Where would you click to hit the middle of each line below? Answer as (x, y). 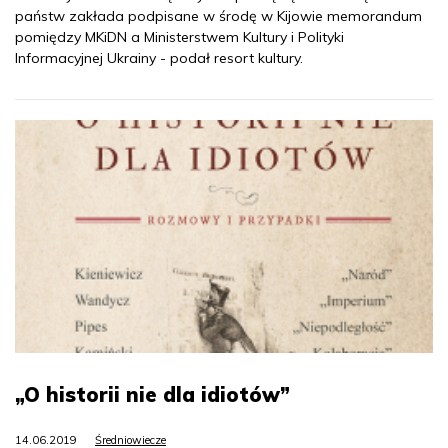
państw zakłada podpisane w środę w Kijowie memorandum (218, 15)
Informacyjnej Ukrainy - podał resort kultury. (159, 57)
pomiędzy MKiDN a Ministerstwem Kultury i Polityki (179, 36)
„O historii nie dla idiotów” (152, 395)
